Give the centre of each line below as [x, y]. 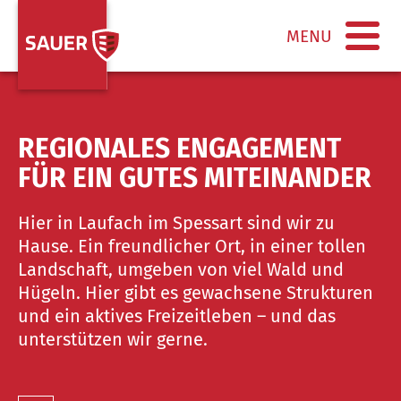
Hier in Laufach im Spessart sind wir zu [176, 222]
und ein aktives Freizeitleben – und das [177, 316]
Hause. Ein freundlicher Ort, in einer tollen [192, 246]
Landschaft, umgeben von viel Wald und [181, 269]
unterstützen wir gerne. [113, 339]
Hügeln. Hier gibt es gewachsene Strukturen [196, 292]
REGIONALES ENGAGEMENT [179, 149]
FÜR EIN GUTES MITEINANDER [195, 178]
